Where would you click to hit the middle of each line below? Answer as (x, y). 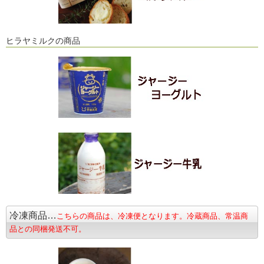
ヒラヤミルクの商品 (43, 41)
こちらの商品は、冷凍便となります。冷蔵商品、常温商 (152, 216)
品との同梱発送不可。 (48, 229)
